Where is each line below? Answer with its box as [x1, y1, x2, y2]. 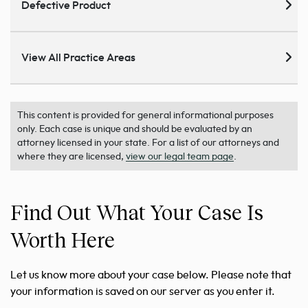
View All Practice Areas [21, 52, 135, 64]
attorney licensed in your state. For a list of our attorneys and [17, 138, 279, 148]
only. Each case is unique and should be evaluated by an [17, 124, 252, 135]
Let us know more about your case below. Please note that [10, 269, 291, 281]
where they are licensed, [17, 152, 126, 162]
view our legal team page [126, 152, 234, 162]
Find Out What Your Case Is [10, 199, 263, 225]
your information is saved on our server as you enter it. [10, 286, 275, 298]
